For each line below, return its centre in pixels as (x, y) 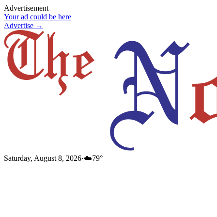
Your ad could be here (38, 17)
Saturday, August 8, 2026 (43, 158)
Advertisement (26, 8)
